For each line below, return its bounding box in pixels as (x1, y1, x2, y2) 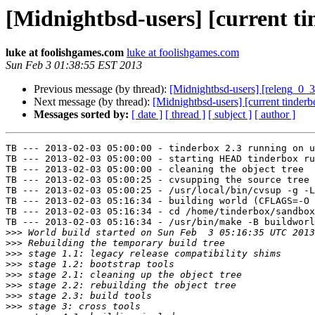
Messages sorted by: (34, 108, 129, 121)
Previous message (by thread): (34, 83, 169, 96)
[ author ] (255, 108, 295, 121)
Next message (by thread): (34, 96, 153, 108)
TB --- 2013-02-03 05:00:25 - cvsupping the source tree (6, 174, 309, 186)
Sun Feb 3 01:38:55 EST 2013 (6, 59, 142, 72)
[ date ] (131, 108, 162, 121)
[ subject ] (208, 108, 252, 121)
